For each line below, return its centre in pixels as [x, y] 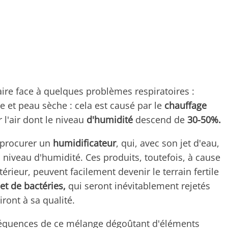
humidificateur [84, 143]
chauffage [186, 105]
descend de [160, 119]
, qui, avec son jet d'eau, [168, 143]
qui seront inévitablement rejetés [138, 186]
